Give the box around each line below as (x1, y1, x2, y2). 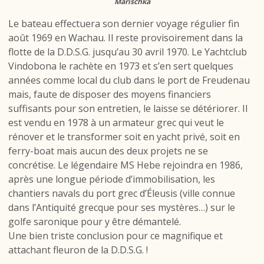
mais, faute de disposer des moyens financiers (8, 88, 211, 101)
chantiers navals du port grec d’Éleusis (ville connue (8, 187, 235, 200)
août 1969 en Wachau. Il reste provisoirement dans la (8, 31, 243, 45)
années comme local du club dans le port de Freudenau (8, 74, 250, 87)
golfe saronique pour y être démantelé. (8, 215, 181, 229)
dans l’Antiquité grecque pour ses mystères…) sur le (8, 201, 235, 214)
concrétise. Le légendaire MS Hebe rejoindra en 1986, (8, 159, 243, 172)
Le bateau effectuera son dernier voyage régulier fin (8, 17, 239, 31)
